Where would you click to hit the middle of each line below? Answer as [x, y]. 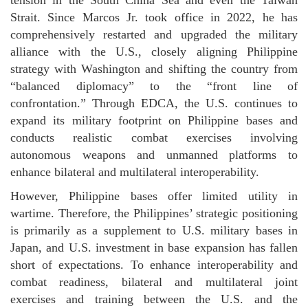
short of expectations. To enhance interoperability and [154, 265]
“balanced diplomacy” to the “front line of [154, 86]
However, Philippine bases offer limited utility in [154, 196]
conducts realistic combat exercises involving [154, 137]
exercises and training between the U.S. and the [154, 299]
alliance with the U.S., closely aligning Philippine [154, 52]
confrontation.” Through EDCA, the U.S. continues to [154, 103]
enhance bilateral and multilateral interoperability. [135, 172]
